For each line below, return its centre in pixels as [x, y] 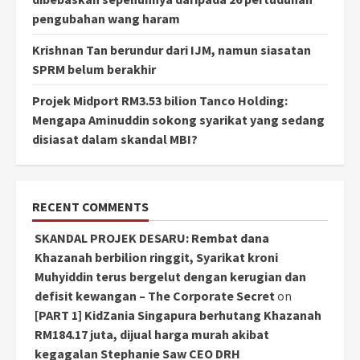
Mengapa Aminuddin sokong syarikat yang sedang [178, 120]
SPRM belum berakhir [94, 70]
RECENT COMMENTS [90, 207]
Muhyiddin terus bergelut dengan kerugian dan [170, 277]
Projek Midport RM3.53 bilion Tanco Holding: [160, 101]
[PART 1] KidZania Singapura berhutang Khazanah [178, 315]
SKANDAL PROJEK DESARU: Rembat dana [152, 238]
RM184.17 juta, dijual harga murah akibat [152, 335]
